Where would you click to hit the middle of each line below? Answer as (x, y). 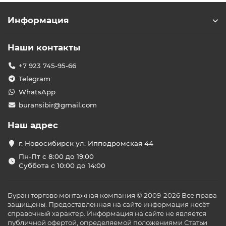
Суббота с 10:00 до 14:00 (62, 165)
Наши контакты (44, 47)
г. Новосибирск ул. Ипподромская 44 (86, 143)
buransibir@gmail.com (58, 105)
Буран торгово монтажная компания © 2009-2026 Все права (112, 195)
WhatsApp (37, 92)
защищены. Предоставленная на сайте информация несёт (108, 204)
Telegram (34, 79)
